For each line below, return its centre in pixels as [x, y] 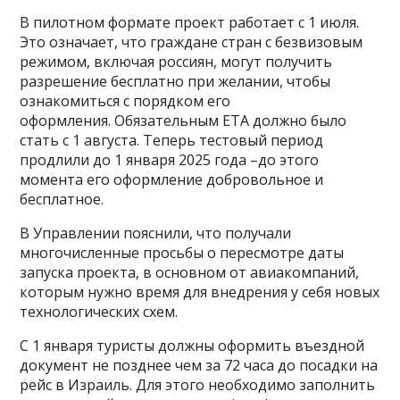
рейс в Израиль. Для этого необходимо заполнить [198, 384]
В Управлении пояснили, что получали [156, 233]
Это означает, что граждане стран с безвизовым [192, 42]
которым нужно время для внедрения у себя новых [200, 292]
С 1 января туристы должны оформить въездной [192, 345]
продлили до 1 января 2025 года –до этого [170, 159]
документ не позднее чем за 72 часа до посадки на [199, 365]
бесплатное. [62, 199]
